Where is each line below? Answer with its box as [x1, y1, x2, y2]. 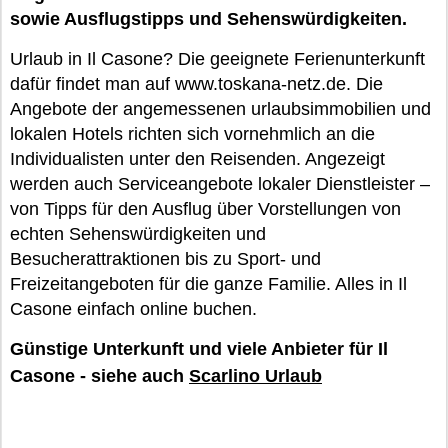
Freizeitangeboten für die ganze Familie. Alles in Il [10, 274, 407, 294]
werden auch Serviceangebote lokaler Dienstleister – [10, 174, 430, 194]
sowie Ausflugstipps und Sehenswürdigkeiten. [10, 9, 407, 29]
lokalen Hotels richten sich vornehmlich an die [10, 124, 375, 144]
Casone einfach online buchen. [10, 299, 257, 319]
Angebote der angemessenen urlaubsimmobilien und [10, 99, 431, 119]
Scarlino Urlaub [189, 366, 322, 386]
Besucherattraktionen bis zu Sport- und [10, 249, 321, 269]
